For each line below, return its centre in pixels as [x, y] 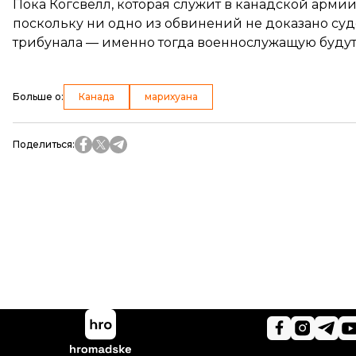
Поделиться [43, 144]
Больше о [37, 97]
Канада [97, 97]
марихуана [171, 97]
